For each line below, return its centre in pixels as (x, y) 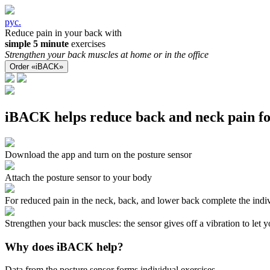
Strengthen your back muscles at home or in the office (107, 55)
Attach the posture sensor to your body (78, 177)
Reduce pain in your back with (63, 33)
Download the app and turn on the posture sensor (98, 154)
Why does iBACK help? (64, 246)
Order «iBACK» (36, 67)
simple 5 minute (37, 44)
